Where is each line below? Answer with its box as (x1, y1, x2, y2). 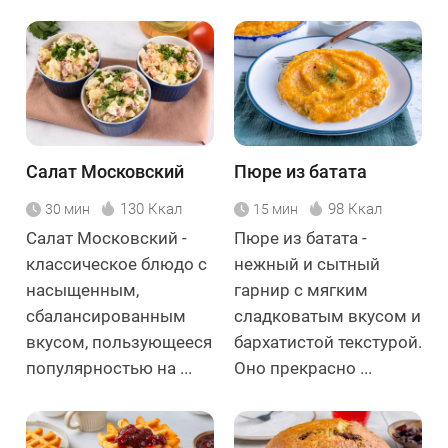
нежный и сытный (234, 253, 380, 274)
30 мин (45, 200, 90, 217)
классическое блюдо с (26, 253, 207, 274)
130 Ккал (120, 199, 182, 218)
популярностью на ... (26, 357, 192, 378)
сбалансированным (26, 305, 186, 326)
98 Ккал (328, 199, 382, 218)
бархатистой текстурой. (234, 331, 422, 352)
